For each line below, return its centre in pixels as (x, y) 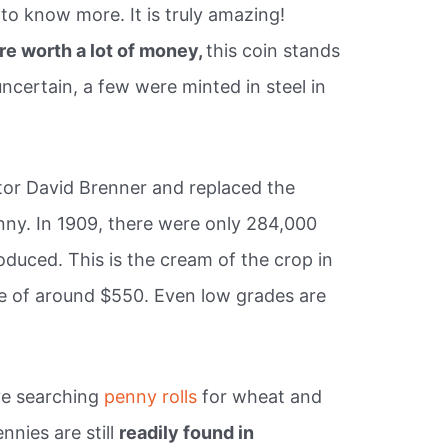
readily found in (187, 432)
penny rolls (153, 396)
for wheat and (262, 396)
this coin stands (273, 51)
